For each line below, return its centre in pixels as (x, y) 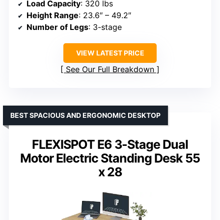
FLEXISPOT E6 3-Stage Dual (110, 145)
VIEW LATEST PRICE (110, 53)
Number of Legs (57, 27)
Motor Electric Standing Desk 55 (110, 158)
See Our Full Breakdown (110, 69)
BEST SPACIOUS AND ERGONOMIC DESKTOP (85, 115)
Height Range (53, 15)
